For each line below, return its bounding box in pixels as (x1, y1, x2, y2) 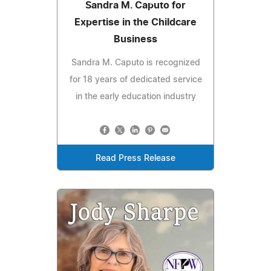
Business (114, 34, 157, 44)
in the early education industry (75, 92, 196, 101)
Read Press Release (96, 154, 175, 163)
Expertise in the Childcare (74, 17, 197, 27)
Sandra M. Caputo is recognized (71, 58, 200, 67)
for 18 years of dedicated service (69, 75, 202, 84)
